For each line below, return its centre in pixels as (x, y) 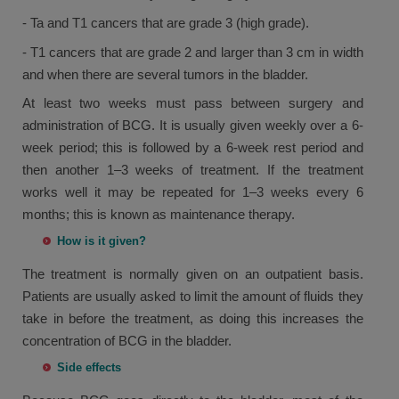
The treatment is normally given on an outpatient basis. (193, 273)
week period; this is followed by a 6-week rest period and (193, 148)
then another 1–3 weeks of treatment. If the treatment (193, 170)
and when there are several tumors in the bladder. (165, 74)
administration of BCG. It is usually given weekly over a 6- (193, 126)
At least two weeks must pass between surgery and (193, 103)
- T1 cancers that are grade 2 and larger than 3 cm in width (193, 52)
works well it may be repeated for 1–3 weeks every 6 (193, 192)
